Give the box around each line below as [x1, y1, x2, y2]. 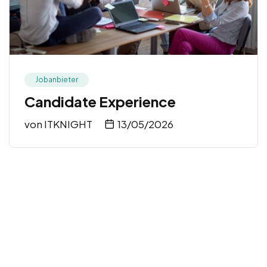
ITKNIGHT [44, 117, 92, 131]
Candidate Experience [24, 92, 176, 111]
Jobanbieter [35, 75, 78, 85]
